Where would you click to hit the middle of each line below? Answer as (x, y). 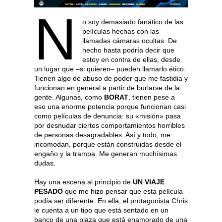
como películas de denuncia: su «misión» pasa (108, 116)
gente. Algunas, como (69, 97)
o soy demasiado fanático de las (133, 22)
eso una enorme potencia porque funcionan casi (110, 106)
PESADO (49, 191)
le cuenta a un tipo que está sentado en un (101, 210)
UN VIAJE (149, 182)
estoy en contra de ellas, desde (131, 59)
